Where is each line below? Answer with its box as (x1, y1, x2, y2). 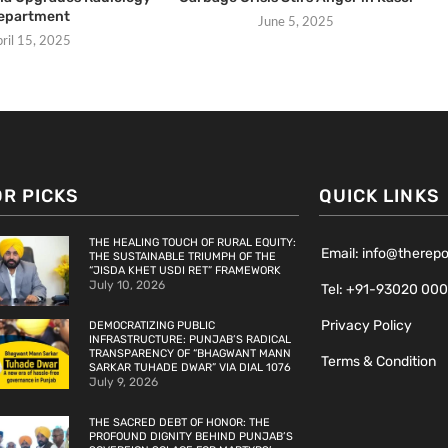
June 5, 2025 (257, 16, 334, 30)
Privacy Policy (320, 317, 412, 335)
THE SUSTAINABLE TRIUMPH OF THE (88, 250, 276, 264)
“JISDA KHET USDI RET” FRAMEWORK (88, 264, 281, 278)
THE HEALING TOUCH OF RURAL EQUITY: (88, 236, 296, 250)
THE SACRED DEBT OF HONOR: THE (88, 416, 270, 430)
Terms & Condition (320, 353, 436, 371)
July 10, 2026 (88, 278, 165, 293)
